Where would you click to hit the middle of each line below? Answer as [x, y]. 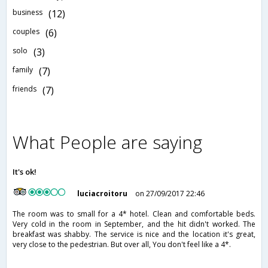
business [28, 13]
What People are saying [107, 142]
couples [26, 32]
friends [25, 89]
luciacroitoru [103, 194]
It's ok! [25, 172]
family [23, 70]
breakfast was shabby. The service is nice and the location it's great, [134, 234]
